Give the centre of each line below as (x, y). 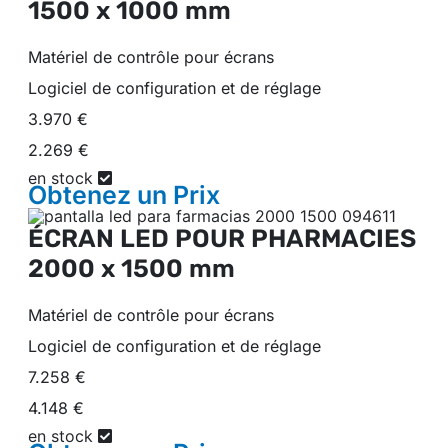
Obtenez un (100, 195)
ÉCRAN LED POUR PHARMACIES (222, 238)
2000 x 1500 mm (131, 268)
